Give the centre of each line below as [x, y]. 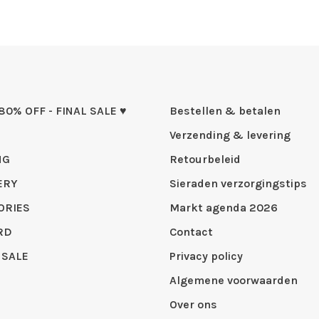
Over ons [193, 305]
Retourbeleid [205, 159]
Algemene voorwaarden [234, 281]
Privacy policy [206, 256]
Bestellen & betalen [225, 111]
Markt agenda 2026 [224, 208]
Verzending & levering [230, 135]
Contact [191, 232]
